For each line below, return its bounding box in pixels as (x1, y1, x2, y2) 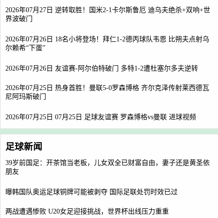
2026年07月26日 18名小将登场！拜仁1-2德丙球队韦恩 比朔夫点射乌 (5, 36, 209, 43)
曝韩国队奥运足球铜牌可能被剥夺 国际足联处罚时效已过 (5, 188, 178, 196)
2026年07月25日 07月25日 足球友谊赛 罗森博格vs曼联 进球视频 (5, 113, 196, 121)
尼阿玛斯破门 (5, 93, 46, 101)
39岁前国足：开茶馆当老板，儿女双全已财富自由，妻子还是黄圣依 (5, 159, 210, 166)
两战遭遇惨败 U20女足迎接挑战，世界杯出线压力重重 (5, 208, 169, 215)
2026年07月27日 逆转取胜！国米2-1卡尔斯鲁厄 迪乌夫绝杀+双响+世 (5, 6, 210, 14)
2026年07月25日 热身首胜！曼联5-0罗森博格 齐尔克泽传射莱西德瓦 (5, 84, 209, 91)
